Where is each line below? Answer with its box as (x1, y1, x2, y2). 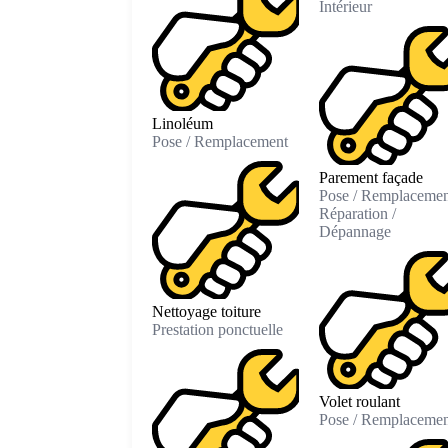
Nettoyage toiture (152, 303, 261, 321)
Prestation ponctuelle (152, 321, 283, 339)
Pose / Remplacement (152, 132, 288, 150)
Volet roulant (318, 393, 400, 411)
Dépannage (318, 222, 391, 240)
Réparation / (318, 204, 396, 222)
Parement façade (318, 168, 423, 186)
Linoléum (152, 114, 213, 132)
